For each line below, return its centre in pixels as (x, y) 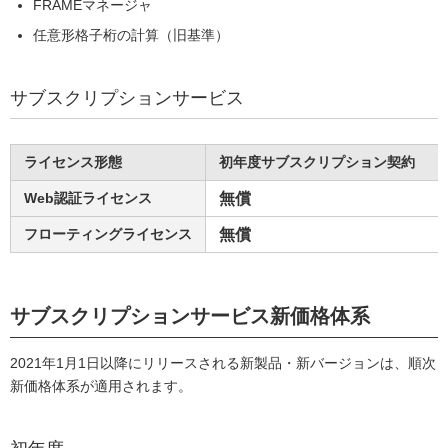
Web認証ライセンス (88, 198)
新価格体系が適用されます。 (101, 386)
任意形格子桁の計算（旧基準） (131, 35)
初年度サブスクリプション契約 (317, 162)
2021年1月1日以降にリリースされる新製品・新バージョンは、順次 (223, 363)
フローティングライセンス (108, 234)
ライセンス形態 (73, 162)
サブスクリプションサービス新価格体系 (190, 316)
